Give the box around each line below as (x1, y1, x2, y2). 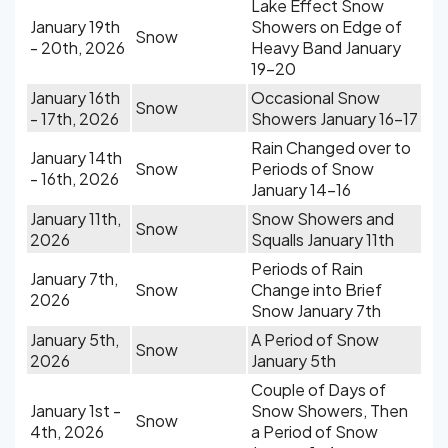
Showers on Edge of (251, 16, 402, 37)
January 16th (30, 87, 120, 108)
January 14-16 (251, 179, 351, 200)
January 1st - (30, 400, 121, 421)
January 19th (30, 16, 120, 37)
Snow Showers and (251, 208, 394, 229)
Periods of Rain (251, 258, 363, 279)
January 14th (30, 147, 122, 168)
